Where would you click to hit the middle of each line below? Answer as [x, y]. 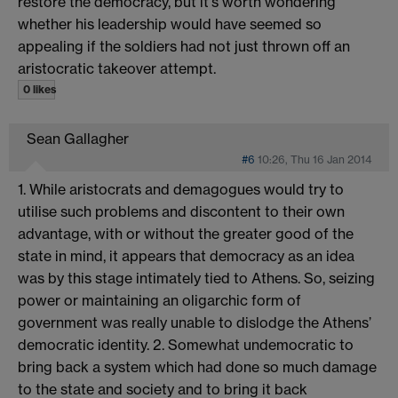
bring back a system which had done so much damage [197, 366]
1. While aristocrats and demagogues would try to [181, 189]
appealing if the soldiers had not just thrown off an [184, 46]
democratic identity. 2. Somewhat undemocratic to [186, 344]
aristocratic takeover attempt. [117, 68]
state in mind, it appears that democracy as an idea [186, 255]
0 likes [40, 89]
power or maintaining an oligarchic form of [159, 300]
